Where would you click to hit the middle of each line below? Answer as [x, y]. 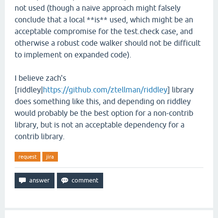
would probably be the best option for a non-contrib [104, 113]
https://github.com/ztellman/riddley [105, 90]
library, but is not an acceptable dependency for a [100, 125]
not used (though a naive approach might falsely [98, 8]
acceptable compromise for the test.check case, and [104, 31]
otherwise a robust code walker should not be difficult [108, 43]
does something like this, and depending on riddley [103, 101]
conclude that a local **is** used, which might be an [104, 19]
